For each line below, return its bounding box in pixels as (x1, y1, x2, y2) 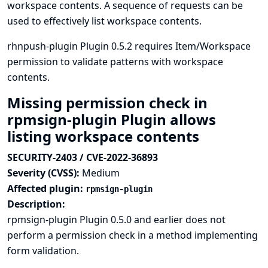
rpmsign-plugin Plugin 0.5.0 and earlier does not (7, 213, 226, 226)
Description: (7, 197, 65, 211)
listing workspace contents (7, 126, 203, 146)
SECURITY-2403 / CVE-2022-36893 (7, 151, 158, 164)
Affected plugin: (7, 182, 86, 195)
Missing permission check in (7, 93, 208, 112)
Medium (82, 166, 120, 179)
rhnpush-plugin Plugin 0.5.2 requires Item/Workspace (7, 39, 251, 53)
